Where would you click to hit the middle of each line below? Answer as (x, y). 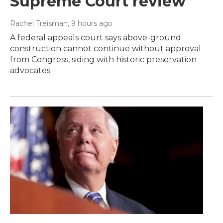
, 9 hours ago (90, 23)
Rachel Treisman (39, 23)
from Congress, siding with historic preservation (103, 59)
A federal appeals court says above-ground (96, 37)
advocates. (31, 70)
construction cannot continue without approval (106, 48)
